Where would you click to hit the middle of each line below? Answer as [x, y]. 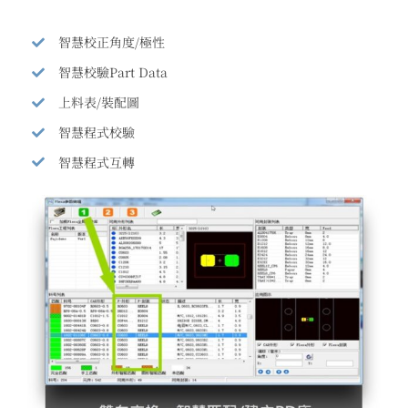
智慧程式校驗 [96, 132]
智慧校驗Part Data [112, 72]
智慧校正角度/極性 [111, 42]
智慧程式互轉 [96, 162]
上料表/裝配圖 [98, 102]
